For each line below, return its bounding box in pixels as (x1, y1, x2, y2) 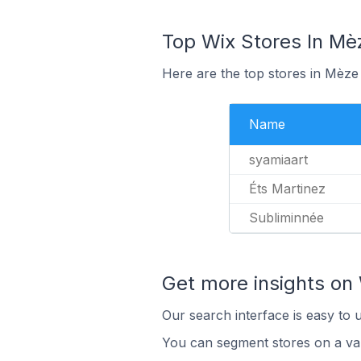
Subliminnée (249, 210, 324, 226)
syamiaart (249, 151, 308, 168)
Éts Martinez (249, 180, 326, 197)
